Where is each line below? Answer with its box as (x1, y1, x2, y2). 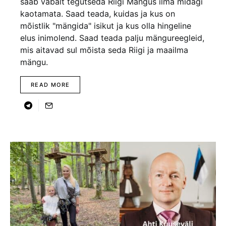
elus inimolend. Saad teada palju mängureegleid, (20, 33, 204, 43)
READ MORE (31, 81, 70, 88)
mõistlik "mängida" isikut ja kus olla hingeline (20, 21, 191, 31)
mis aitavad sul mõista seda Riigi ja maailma (20, 45, 188, 55)
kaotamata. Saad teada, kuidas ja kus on (20, 9, 175, 19)
